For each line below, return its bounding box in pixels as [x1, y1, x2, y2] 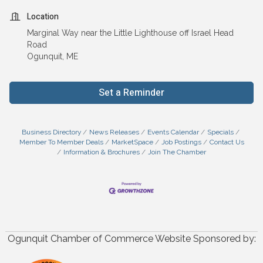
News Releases [89, 127, 139, 136]
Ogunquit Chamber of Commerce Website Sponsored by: [7, 233, 256, 245]
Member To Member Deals [19, 137, 103, 146]
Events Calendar [147, 127, 199, 136]
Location [27, 10, 59, 23]
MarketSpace [111, 137, 153, 146]
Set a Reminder [99, 85, 164, 100]
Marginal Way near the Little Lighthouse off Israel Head [27, 28, 234, 38]
